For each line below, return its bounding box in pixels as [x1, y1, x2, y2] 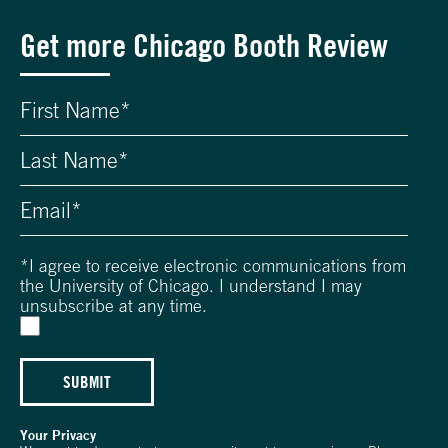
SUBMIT [63, 371, 111, 393]
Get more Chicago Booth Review [20, 26, 388, 66]
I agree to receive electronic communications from [29, 256, 406, 277]
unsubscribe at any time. [20, 296, 207, 317]
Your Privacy [20, 426, 96, 444]
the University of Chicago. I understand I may [20, 276, 362, 297]
